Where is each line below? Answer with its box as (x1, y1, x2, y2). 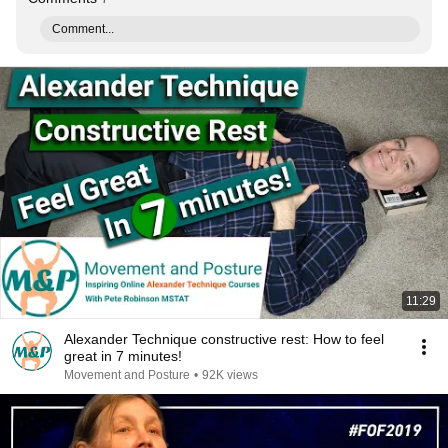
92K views (202, 368, 258, 382)
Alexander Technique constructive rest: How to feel (64, 331, 384, 347)
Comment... (52, 22, 114, 36)
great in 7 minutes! (64, 348, 182, 364)
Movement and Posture (64, 368, 190, 382)
